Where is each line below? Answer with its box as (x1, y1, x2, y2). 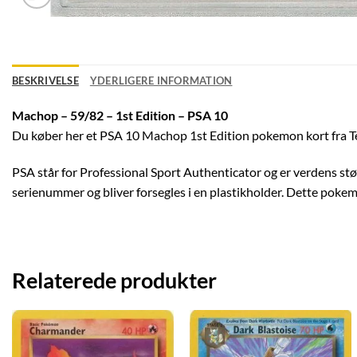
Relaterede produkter (12, 266, 217, 293)
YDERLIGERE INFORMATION (89, 74, 233, 88)
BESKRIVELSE (12, 74, 79, 88)
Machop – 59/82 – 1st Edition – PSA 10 (12, 108, 228, 124)
